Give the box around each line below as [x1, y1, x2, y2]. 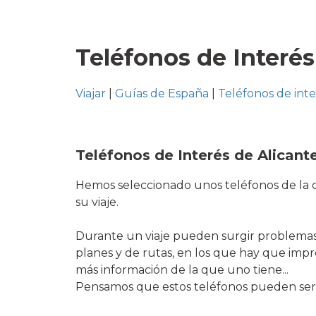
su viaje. [75, 195, 119, 209]
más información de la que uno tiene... [75, 262, 288, 276]
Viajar [75, 86, 106, 100]
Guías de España [115, 86, 209, 100]
